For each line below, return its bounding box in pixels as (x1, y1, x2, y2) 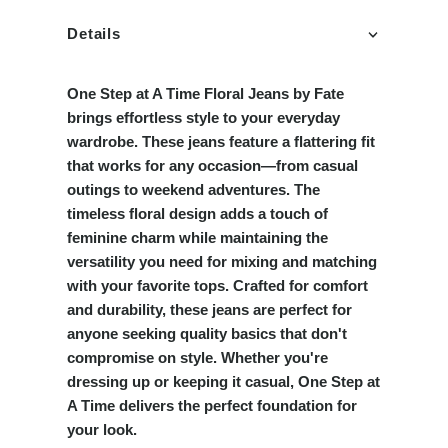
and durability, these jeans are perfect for (67, 301, 353, 319)
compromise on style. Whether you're (67, 349, 329, 367)
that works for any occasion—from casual (67, 157, 359, 175)
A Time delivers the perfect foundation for (67, 397, 358, 415)
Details (67, 25, 121, 43)
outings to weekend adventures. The (67, 181, 321, 199)
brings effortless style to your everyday (67, 109, 341, 127)
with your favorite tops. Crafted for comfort (67, 277, 369, 295)
